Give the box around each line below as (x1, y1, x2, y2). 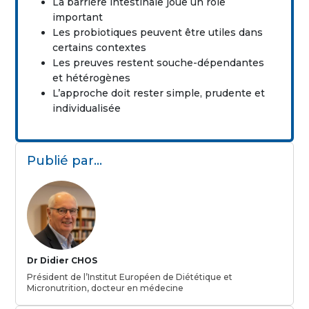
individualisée (52, 101, 121, 114)
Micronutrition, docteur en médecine (27, 282, 184, 293)
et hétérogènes (52, 71, 131, 84)
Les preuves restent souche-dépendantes (52, 56, 265, 69)
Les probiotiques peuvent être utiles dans (52, 26, 263, 39)
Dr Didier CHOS (27, 255, 98, 266)
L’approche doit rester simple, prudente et (52, 86, 266, 99)
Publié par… (27, 152, 103, 168)
